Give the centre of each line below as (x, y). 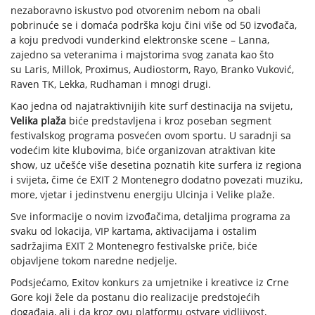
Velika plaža (38, 120)
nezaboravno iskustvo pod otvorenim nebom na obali (136, 10)
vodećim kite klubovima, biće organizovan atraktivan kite (143, 150)
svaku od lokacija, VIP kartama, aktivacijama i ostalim (134, 231)
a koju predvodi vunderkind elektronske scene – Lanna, (140, 39)
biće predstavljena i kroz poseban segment (169, 120)
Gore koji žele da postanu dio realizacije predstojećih (135, 297)
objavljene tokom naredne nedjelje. (94, 260)
